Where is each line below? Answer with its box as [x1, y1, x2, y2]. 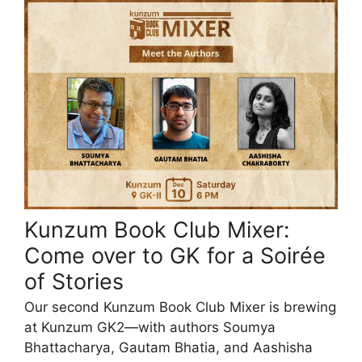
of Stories [24, 267, 124, 295]
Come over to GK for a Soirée [24, 242, 326, 269]
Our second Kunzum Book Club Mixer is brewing [24, 299, 336, 316]
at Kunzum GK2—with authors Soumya [24, 319, 276, 336]
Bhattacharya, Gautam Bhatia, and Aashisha [24, 339, 313, 356]
